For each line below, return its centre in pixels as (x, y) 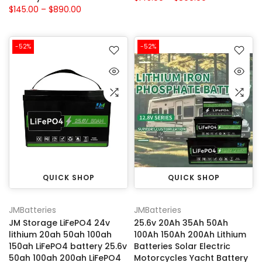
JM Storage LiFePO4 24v (59, 223)
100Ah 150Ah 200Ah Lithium (190, 234)
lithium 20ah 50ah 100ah (60, 234)
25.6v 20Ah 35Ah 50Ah (181, 223)
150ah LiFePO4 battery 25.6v (68, 246)
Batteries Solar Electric (182, 246)
